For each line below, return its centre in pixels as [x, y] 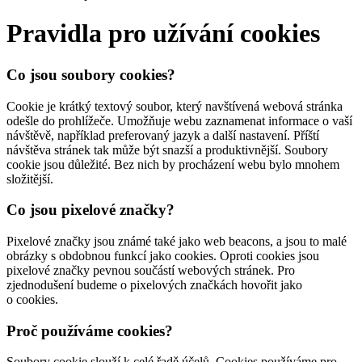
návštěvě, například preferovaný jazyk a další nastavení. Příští [163, 135]
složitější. [30, 179]
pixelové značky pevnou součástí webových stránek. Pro [151, 271]
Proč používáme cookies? [90, 330]
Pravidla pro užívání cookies [163, 34]
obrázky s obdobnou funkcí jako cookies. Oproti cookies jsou [163, 256]
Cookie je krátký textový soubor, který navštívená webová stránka [175, 106]
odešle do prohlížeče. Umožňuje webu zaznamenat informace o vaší [179, 120]
